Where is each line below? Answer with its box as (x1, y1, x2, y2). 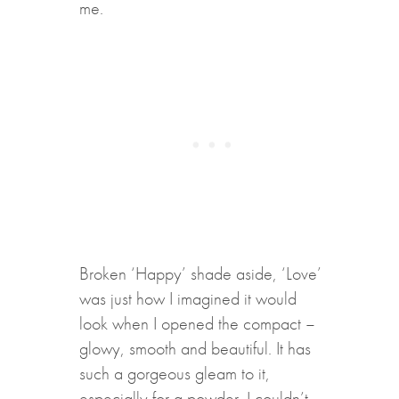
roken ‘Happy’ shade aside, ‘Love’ (88, 261, 322, 285)
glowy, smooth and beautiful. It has (78, 336, 311, 360)
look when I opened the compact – (78, 311, 315, 335)
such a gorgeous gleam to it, (78, 361, 270, 385)
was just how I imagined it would (78, 286, 297, 310)
